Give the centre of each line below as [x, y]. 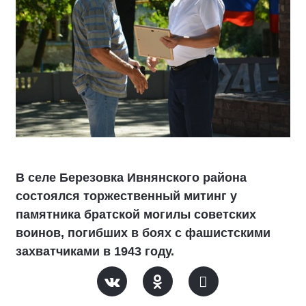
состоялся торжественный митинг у [126, 196]
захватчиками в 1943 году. [95, 251]
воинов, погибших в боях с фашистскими [143, 233]
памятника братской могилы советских [136, 214]
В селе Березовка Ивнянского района [131, 177]
